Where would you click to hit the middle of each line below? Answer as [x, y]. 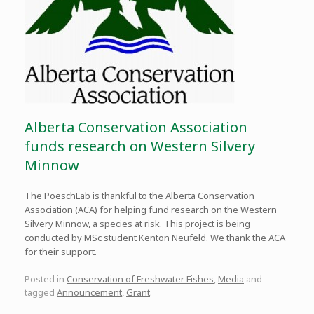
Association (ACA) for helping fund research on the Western [151, 210]
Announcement [89, 292]
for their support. [61, 252]
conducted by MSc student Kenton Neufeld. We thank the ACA [155, 238]
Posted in [46, 279]
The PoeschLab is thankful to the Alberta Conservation [139, 196]
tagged [41, 292]
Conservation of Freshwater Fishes [140, 279]
